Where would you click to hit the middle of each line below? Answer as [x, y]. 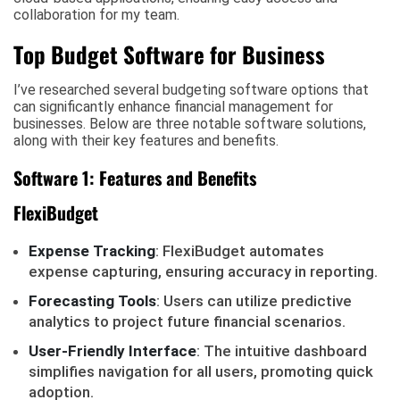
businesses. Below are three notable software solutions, [190, 124]
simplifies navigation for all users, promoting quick [201, 371]
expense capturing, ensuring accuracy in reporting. [203, 271]
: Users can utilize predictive [254, 301]
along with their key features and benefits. [146, 141]
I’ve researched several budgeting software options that [191, 90]
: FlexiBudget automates [240, 251]
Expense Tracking [92, 251]
